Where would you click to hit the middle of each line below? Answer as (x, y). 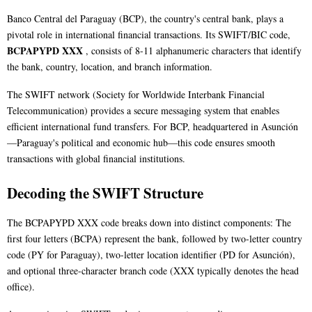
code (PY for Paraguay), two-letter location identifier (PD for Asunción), (151, 254)
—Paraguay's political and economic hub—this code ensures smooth (141, 142)
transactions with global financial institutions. (96, 158)
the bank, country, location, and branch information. (110, 66)
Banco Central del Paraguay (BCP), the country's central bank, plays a (145, 18)
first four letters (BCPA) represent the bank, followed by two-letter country (155, 238)
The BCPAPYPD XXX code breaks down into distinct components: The (149, 222)
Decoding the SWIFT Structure (105, 193)
